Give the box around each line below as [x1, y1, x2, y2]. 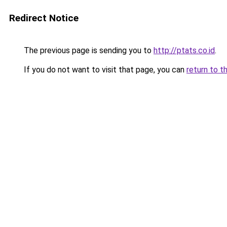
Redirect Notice [9, 12, 79, 24]
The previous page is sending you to [22, 46, 154, 55]
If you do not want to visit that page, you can [22, 65, 186, 74]
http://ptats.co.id [154, 46, 215, 55]
